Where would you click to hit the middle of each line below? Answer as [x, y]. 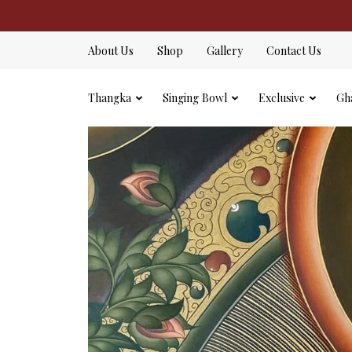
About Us [111, 51]
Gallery [225, 51]
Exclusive [282, 98]
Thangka [110, 98]
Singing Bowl [195, 98]
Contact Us [294, 51]
